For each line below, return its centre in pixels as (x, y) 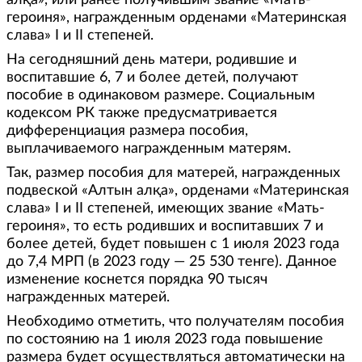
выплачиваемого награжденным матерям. (149, 149)
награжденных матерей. (88, 298)
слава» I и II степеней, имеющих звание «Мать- (166, 209)
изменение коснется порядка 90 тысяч (137, 280)
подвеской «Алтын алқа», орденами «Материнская (178, 191)
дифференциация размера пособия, (127, 131)
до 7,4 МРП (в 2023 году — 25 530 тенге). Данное (172, 262)
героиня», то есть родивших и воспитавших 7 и (165, 227)
